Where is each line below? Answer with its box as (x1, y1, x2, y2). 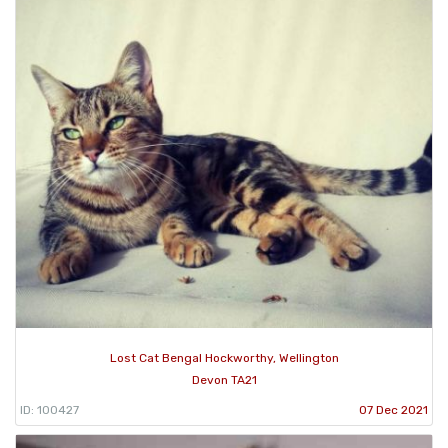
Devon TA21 (191, 372, 257, 387)
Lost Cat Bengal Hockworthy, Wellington (109, 350, 339, 365)
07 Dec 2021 (359, 402, 428, 417)
